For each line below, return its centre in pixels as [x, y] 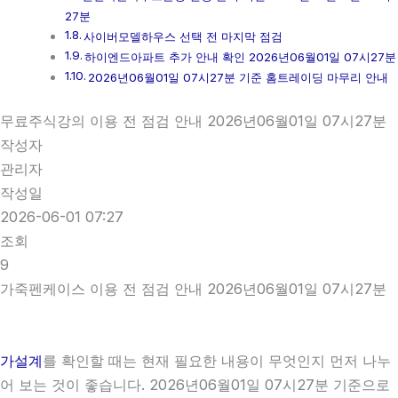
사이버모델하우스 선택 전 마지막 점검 [183, 37]
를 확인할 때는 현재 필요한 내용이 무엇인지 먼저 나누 [217, 361]
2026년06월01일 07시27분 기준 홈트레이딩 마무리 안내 [239, 78]
